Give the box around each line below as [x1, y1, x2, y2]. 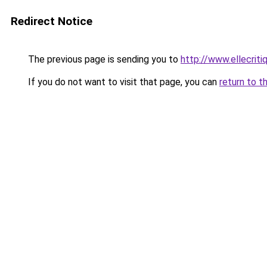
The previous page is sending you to [26, 54, 181, 65]
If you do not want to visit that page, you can [26, 76, 219, 88]
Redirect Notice [11, 14, 92, 28]
